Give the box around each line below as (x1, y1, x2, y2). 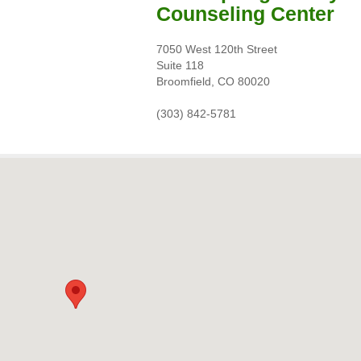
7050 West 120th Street (156, 43, 277, 56)
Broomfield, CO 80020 (156, 75, 270, 88)
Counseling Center (156, 2, 334, 25)
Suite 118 (156, 59, 204, 72)
